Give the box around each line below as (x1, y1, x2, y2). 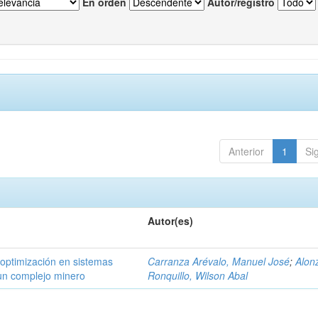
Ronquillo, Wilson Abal (148, 268, 248, 283)
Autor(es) (148, 213, 194, 228)
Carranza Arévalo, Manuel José (148, 253, 290, 268)
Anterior (228, 143, 264, 158)
